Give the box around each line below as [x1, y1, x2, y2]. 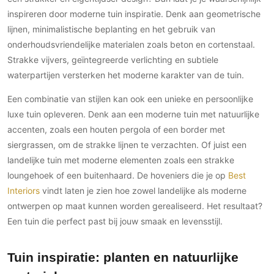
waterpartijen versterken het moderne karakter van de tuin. [7, 70, 244, 81]
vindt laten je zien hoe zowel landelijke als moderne [40, 185, 246, 196]
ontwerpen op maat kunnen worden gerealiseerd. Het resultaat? [7, 201, 262, 212]
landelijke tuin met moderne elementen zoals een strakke [7, 155, 234, 166]
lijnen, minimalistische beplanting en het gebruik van [7, 24, 215, 35]
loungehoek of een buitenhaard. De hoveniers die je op [7, 170, 228, 181]
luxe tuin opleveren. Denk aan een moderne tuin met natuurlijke [7, 109, 259, 120]
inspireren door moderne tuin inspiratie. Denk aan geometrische [7, 9, 261, 20]
